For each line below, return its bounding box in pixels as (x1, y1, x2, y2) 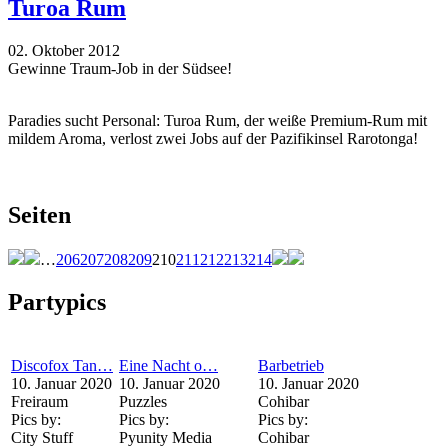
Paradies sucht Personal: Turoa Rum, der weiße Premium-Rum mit (8, 112, 427, 130)
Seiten (8, 201, 71, 228)
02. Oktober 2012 (8, 42, 120, 60)
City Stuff (11, 428, 73, 446)
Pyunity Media (119, 428, 212, 446)
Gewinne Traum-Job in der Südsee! (8, 60, 232, 78)
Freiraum (11, 392, 68, 410)
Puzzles (119, 392, 167, 410)
